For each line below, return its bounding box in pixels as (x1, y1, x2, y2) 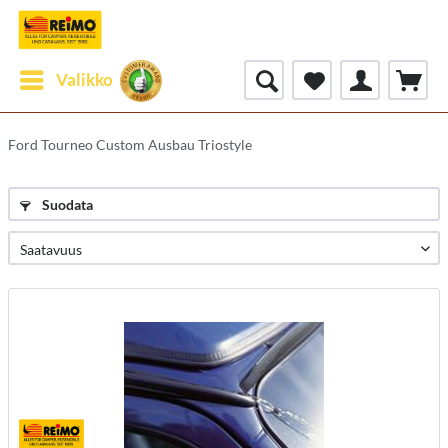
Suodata (39, 196, 93, 213)
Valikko (56, 69, 113, 90)
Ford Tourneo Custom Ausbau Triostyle (8, 136, 252, 153)
